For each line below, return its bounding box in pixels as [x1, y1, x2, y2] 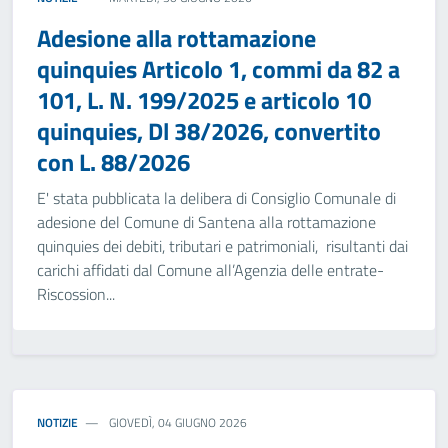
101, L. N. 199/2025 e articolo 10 [37, 82, 371, 118]
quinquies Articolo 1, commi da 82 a [37, 51, 400, 87]
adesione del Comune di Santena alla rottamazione [37, 210, 376, 234]
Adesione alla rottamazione [37, 20, 316, 56]
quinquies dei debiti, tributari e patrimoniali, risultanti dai [37, 234, 408, 258]
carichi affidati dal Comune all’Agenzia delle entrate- [37, 258, 384, 282]
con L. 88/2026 [37, 144, 190, 180]
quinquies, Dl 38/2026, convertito [37, 113, 381, 149]
